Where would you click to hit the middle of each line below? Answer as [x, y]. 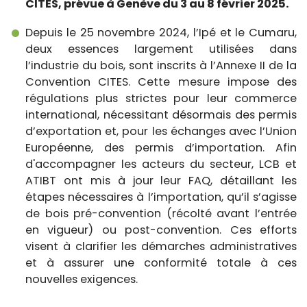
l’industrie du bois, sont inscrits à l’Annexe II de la [161, 65]
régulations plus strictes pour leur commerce [161, 98]
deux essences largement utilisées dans [161, 49]
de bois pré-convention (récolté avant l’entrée [161, 213]
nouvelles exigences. [82, 279]
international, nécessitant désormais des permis [161, 114]
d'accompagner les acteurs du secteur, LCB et [161, 164]
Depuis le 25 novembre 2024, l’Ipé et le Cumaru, [161, 32]
